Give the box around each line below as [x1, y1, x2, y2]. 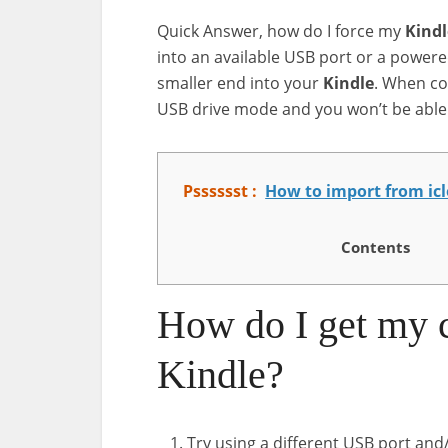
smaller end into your [157, 72, 323, 94]
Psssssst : [183, 180, 258, 203]
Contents [340, 236, 410, 257]
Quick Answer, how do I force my [157, 20, 405, 42]
